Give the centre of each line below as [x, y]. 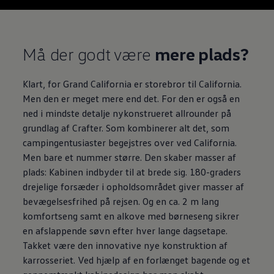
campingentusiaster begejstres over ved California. [130, 142]
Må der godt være [89, 54]
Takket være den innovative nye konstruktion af [125, 245]
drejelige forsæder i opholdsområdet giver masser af [134, 186]
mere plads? [202, 54]
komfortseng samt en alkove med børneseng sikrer [131, 216]
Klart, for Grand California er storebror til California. [132, 83]
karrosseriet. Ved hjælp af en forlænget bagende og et [137, 260]
